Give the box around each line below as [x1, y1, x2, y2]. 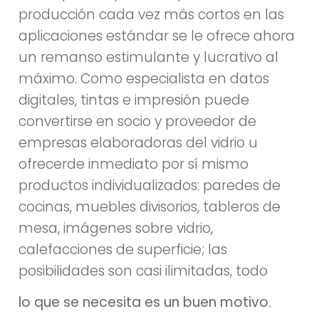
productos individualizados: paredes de [19, 175, 281, 195]
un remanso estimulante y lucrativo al [19, 47, 278, 67]
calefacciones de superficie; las [19, 239, 227, 259]
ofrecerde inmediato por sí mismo [19, 154, 249, 174]
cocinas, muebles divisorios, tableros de [19, 197, 281, 216]
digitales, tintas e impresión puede [19, 90, 249, 110]
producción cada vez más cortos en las [19, 4, 284, 24]
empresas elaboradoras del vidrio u [19, 132, 258, 152]
